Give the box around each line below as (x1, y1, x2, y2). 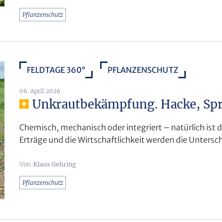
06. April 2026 (19, 87, 60, 95)
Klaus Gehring (33, 161, 76, 168)
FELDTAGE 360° (27, 65, 85, 75)
